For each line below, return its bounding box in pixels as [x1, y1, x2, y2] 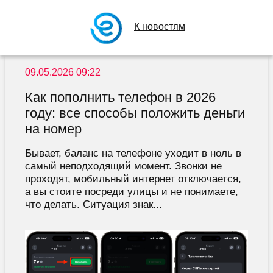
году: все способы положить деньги [24, 105, 245, 121]
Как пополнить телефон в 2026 [24, 90, 216, 105]
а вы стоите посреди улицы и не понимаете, [24, 185, 238, 198]
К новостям [134, 21, 185, 32]
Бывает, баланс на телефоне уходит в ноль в [24, 147, 241, 160]
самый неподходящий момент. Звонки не [24, 160, 222, 172]
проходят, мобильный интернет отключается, [24, 172, 241, 185]
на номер [24, 121, 82, 137]
